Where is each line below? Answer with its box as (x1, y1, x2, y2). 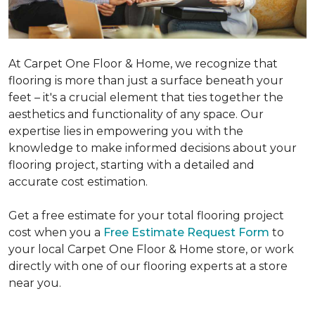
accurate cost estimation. (8, 175, 148, 189)
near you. (8, 276, 61, 290)
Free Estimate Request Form (103, 226, 269, 240)
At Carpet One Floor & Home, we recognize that (8, 57, 278, 71)
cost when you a (8, 226, 103, 240)
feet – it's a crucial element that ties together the (8, 91, 283, 105)
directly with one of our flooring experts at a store (8, 259, 288, 274)
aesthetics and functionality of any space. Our (8, 108, 264, 122)
